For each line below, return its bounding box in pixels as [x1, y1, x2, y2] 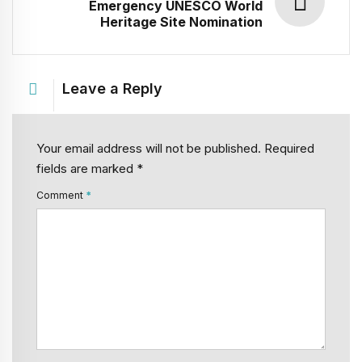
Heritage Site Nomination [100, 14, 263, 31]
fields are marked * [36, 161, 143, 177]
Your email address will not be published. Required [36, 141, 314, 157]
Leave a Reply [62, 80, 162, 98]
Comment [36, 188, 86, 201]
